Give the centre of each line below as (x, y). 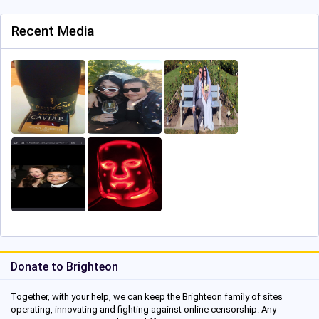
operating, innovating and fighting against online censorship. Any (143, 309)
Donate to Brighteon (64, 267)
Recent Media (53, 31)
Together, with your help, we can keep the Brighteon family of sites (147, 297)
